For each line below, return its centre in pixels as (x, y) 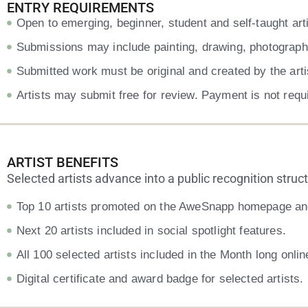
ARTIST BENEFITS (63, 163)
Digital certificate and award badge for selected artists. (160, 278)
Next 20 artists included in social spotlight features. (151, 230)
